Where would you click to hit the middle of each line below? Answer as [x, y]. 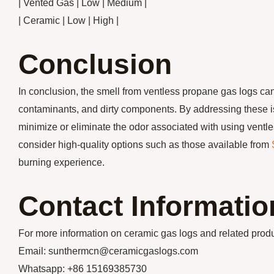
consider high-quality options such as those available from [145, 145]
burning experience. [61, 163]
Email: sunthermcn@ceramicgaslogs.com [108, 251]
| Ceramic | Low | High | [68, 21]
